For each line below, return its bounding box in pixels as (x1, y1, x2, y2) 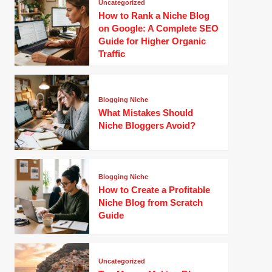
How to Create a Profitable (98, 185, 210, 195)
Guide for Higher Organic (98, 36, 206, 47)
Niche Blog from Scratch (98, 197, 203, 208)
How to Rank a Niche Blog (98, 10, 209, 21)
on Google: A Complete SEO (98, 23, 219, 34)
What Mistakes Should (98, 107, 193, 118)
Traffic (98, 49, 125, 59)
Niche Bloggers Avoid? (98, 120, 195, 131)
